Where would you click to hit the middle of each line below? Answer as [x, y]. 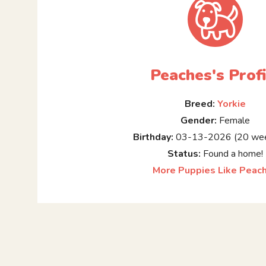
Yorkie [232, 104]
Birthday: [153, 137]
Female [234, 121]
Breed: [200, 104]
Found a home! [232, 154]
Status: [184, 154]
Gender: [199, 121]
